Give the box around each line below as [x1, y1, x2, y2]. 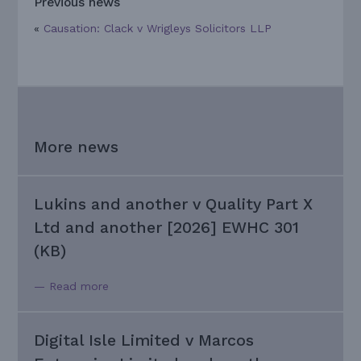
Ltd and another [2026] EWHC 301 [34, 218, 300, 237]
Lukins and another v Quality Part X [34, 194, 313, 214]
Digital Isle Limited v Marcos [34, 331, 255, 351]
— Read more [34, 280, 110, 293]
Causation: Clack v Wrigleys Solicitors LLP [44, 21, 272, 35]
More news [34, 137, 119, 156]
